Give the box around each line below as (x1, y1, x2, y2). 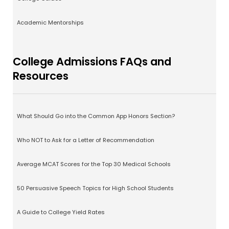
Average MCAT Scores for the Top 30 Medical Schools (17, 160, 171, 169)
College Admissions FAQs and (13, 54, 171, 70)
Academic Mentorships (17, 18, 84, 27)
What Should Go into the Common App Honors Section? (17, 112, 175, 121)
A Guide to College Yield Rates (17, 208, 105, 217)
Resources (13, 68, 68, 84)
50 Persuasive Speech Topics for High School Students (17, 184, 174, 193)
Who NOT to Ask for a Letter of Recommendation (17, 136, 154, 145)
